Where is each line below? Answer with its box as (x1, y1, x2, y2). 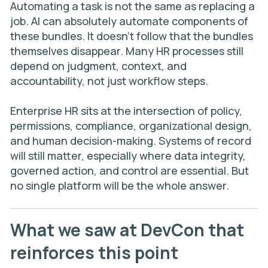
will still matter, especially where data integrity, (10, 148, 246, 163)
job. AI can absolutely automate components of (10, 14, 248, 28)
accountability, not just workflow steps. (10, 74, 208, 88)
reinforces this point (10, 241, 178, 264)
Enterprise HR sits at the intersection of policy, (10, 103, 242, 118)
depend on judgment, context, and (10, 59, 187, 73)
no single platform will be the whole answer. (10, 178, 229, 193)
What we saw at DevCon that (10, 218, 244, 241)
